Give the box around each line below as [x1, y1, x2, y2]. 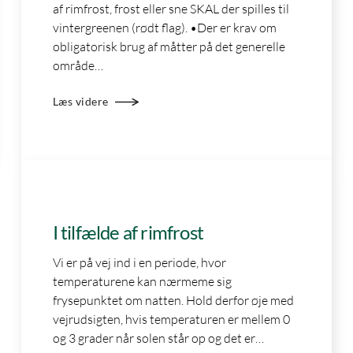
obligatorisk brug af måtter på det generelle [52, 39, 285, 54]
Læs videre [52, 95, 109, 109]
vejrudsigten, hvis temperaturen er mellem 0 [52, 311, 290, 328]
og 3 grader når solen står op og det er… [52, 330, 264, 347]
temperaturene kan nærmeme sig [52, 273, 232, 290]
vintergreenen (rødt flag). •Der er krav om [52, 20, 277, 35]
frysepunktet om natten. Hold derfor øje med [52, 292, 294, 309]
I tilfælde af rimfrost [52, 221, 204, 244]
